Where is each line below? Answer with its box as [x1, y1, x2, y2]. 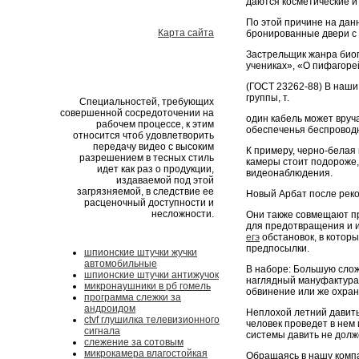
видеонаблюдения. [246, 167, 333, 179]
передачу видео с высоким [93, 141, 214, 152]
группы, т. [246, 91, 289, 103]
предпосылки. [246, 242, 309, 254]
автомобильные [84, 258, 157, 269]
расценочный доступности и [84, 197, 214, 208]
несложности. [151, 208, 214, 220]
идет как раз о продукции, [97, 163, 214, 175]
